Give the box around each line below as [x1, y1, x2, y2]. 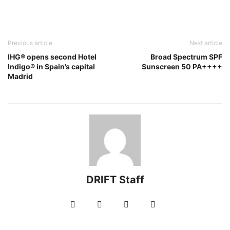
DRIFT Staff [86, 173, 144, 186]
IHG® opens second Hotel [8, 52, 97, 61]
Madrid [8, 71, 33, 81]
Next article [189, 39, 222, 47]
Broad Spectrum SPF [150, 52, 222, 61]
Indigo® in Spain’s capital [8, 62, 95, 71]
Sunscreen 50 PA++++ [142, 62, 222, 71]
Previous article [8, 39, 52, 47]
